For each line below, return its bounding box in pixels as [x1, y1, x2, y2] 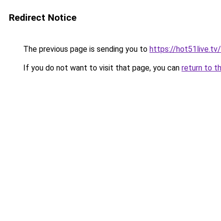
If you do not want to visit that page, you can [21, 63, 182, 73]
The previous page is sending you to [21, 44, 149, 54]
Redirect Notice [9, 12, 76, 23]
